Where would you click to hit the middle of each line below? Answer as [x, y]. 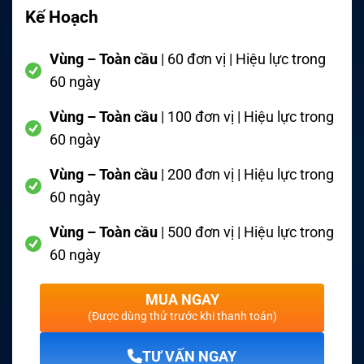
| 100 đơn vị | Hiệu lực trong [246, 117]
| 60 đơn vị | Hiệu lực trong [242, 59]
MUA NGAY [182, 299]
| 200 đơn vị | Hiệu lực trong [246, 175]
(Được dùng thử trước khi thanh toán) [182, 316]
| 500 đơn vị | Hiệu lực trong [246, 232]
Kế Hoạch [62, 17]
